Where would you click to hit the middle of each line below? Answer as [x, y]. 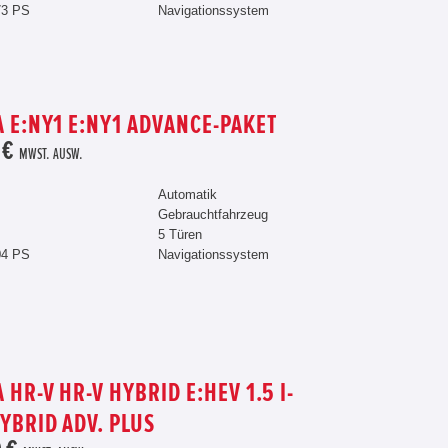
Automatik [187, 195]
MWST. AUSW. [51, 155]
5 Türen [179, 235]
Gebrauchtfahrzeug [212, 215]
